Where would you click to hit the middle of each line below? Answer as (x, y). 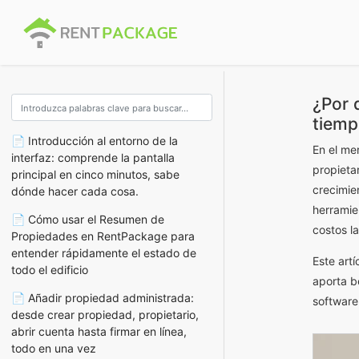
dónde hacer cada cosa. (75, 191)
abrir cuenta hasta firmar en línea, (99, 331)
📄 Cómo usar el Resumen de (88, 219)
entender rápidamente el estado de (104, 252)
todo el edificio (50, 269)
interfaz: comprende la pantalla (93, 157)
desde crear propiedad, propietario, (105, 314)
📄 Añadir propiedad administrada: (103, 297)
